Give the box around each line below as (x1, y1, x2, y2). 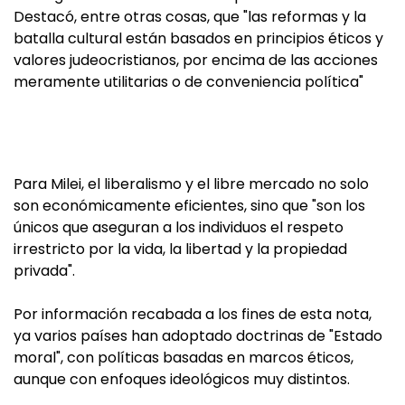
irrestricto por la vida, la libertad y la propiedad (14, 239, 347, 259)
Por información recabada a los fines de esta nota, (14, 304, 372, 325)
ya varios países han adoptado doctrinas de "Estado (14, 325, 382, 346)
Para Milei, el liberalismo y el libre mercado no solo (14, 174, 369, 194)
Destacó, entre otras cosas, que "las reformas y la (14, 6, 366, 27)
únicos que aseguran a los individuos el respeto (14, 217, 344, 238)
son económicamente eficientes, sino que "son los (14, 195, 365, 216)
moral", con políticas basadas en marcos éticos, (14, 347, 353, 368)
